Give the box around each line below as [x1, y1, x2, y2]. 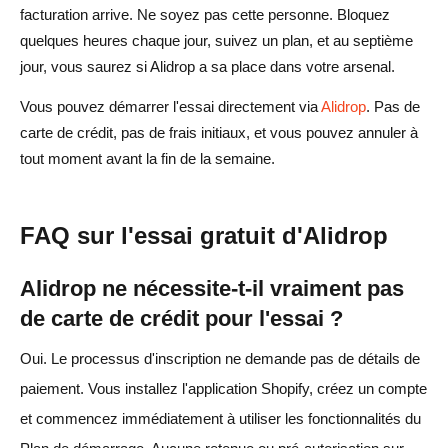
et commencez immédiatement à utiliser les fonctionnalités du [20, 409, 421, 427]
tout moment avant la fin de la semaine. [20, 149, 275, 167]
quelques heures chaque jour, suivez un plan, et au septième [20, 31, 413, 49]
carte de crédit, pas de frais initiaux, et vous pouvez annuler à [20, 123, 418, 141]
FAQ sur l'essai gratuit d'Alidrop [20, 221, 388, 249]
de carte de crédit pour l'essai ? [20, 305, 349, 331]
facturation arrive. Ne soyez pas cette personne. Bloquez [20, 5, 390, 23]
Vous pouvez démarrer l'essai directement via [20, 97, 321, 115]
